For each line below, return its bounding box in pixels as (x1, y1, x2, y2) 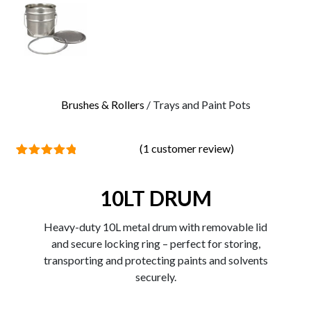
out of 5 (26, 171, 66, 182)
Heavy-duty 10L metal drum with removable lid (44, 219, 267, 233)
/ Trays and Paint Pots (144, 98, 251, 111)
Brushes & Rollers (60, 98, 144, 111)
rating (33, 204, 59, 215)
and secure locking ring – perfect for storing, (51, 236, 260, 250)
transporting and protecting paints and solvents (43, 253, 268, 267)
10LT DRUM (99, 185, 212, 210)
